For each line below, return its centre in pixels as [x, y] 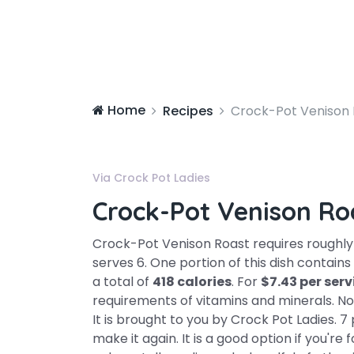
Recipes [188, 111]
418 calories [192, 282]
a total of [122, 282]
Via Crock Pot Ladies [151, 178]
